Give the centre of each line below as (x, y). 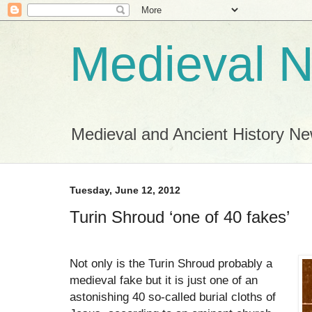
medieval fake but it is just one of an (164, 280)
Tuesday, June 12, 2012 (125, 190)
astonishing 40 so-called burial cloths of (173, 296)
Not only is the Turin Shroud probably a (171, 263)
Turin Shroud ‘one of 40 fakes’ (180, 217)
